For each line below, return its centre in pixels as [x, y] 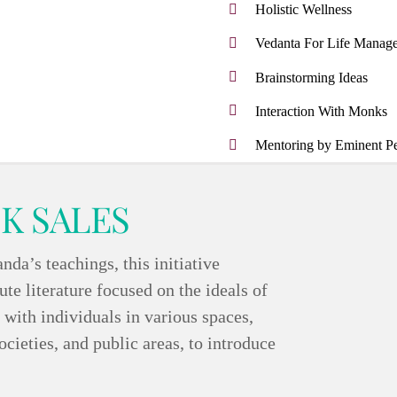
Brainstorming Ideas [311, 77]
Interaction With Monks [321, 111]
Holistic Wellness [303, 10]
